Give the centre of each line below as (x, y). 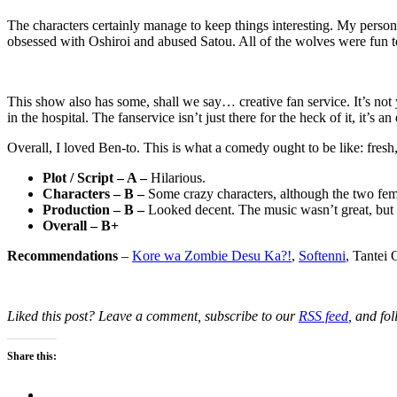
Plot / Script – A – (97, 178)
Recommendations (62, 256)
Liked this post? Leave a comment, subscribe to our (153, 316)
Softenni (322, 256)
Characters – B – (95, 194)
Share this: (32, 357)
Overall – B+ (81, 226)
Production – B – (95, 210)
